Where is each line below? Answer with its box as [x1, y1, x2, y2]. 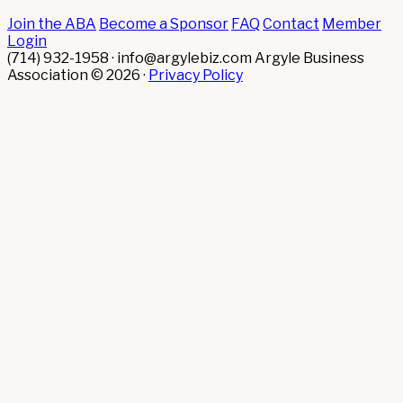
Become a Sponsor [99, 15, 228, 33]
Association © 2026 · [7, 67, 148, 85]
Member [322, 15, 381, 33]
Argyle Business [255, 49, 364, 67]
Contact [263, 15, 319, 33]
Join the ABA [7, 15, 96, 33]
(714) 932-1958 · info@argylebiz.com [7, 49, 252, 67]
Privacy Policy [148, 67, 243, 85]
